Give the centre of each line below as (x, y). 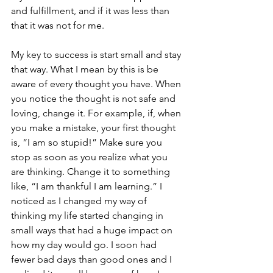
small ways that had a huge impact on (93, 230)
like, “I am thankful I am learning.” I (88, 186)
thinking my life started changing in (88, 215)
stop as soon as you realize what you (90, 157)
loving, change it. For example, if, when (97, 113)
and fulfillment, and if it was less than (91, 11)
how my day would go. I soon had (85, 245)
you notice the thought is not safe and (94, 98)
